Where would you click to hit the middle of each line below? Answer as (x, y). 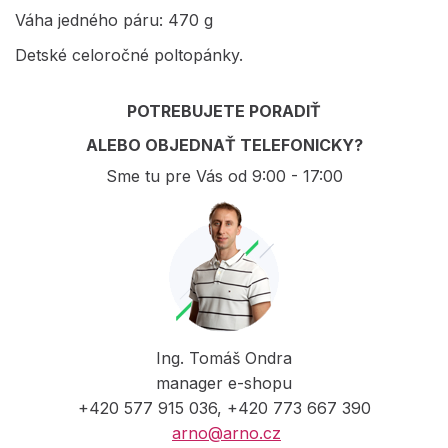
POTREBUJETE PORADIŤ (224, 110)
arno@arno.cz (226, 432)
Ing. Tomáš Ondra (224, 357)
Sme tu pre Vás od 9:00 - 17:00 (224, 175)
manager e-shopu (224, 382)
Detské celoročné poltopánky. (129, 54)
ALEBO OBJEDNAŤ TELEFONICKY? (224, 144)
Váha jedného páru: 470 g (114, 19)
